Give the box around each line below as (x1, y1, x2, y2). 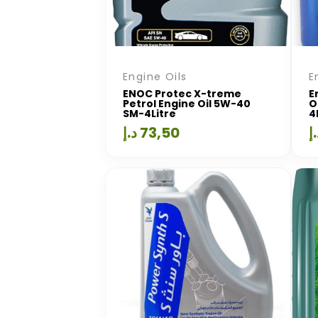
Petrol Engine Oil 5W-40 (123, 97, 251, 111)
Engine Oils (123, 70, 187, 84)
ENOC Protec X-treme (123, 87, 241, 101)
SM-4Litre (123, 106, 176, 121)
